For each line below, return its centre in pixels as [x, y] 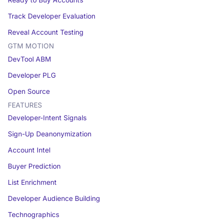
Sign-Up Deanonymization [49, 134]
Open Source [29, 91]
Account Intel [29, 150]
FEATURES [25, 105]
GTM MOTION [31, 46]
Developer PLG [32, 75]
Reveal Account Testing [45, 32]
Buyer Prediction [34, 166]
